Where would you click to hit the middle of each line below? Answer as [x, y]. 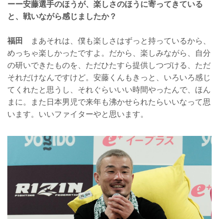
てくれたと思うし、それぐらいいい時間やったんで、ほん [109, 90]
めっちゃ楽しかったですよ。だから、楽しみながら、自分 [109, 53]
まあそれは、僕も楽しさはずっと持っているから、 [117, 41]
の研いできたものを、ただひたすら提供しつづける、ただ [109, 66]
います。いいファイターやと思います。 [78, 114]
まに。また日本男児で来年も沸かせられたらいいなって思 [109, 102]
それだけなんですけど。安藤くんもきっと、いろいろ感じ [109, 78]
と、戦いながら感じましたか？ [62, 16]
